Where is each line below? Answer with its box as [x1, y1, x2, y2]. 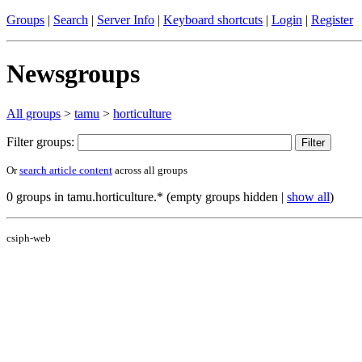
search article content [19, 163, 112, 176]
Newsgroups [6, 59, 140, 89]
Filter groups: [6, 134, 78, 149]
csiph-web [6, 231, 51, 244]
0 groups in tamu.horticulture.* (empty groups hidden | [6, 189, 287, 204]
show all [287, 189, 330, 204]
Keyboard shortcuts [163, 13, 263, 27]
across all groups [112, 163, 187, 176]
